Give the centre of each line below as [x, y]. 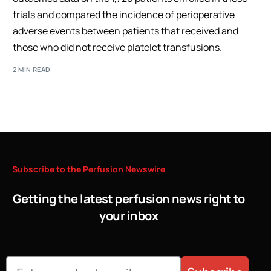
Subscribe [33, 169]
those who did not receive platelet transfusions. [118, 47]
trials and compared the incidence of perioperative [124, 15]
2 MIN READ [32, 69]
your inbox [129, 215]
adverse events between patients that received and [126, 31]
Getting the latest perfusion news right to [129, 198]
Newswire [145, 169]
